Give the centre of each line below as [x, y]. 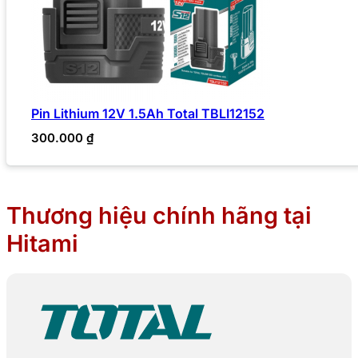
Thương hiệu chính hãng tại [159, 215]
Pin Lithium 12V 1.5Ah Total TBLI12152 [148, 114]
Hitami [42, 243]
